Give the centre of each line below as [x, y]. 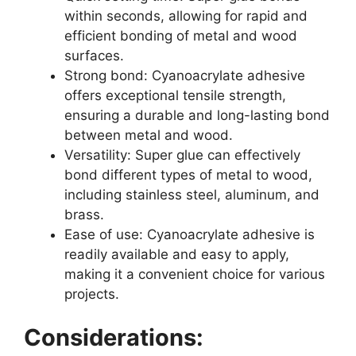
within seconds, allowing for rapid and [186, 15]
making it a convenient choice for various [195, 274]
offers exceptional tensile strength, [175, 95]
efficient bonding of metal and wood [181, 35]
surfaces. [94, 55]
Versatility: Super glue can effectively [182, 155]
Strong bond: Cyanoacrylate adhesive [185, 75]
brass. [84, 214]
